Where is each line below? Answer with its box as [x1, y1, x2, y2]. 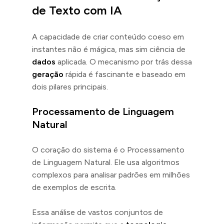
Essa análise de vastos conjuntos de [32, 207, 163, 217]
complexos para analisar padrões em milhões [32, 169, 190, 179]
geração [32, 69, 63, 79]
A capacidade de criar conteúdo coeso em [32, 31, 184, 41]
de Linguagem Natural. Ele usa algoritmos [32, 157, 179, 167]
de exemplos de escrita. [32, 182, 116, 192]
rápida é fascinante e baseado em [63, 69, 185, 79]
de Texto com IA [32, 2, 122, 17]
